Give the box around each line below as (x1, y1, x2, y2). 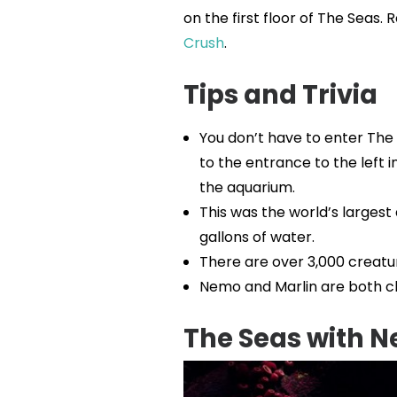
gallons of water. (198, 227, 315, 247)
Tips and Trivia (183, 77, 378, 113)
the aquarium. (198, 177, 295, 198)
